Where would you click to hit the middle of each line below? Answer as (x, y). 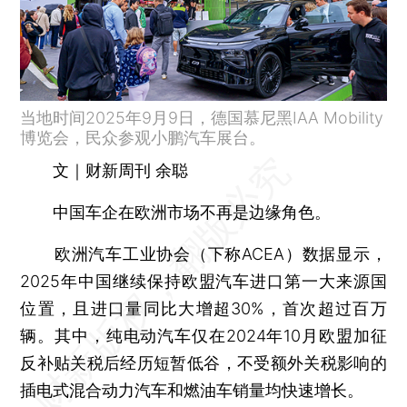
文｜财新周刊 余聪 (121, 170)
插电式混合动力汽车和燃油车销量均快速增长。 (192, 390)
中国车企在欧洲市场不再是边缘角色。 (176, 212)
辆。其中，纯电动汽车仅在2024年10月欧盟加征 (203, 335)
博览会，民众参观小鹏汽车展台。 (143, 137)
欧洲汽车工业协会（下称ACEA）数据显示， (203, 253)
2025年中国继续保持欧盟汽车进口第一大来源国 (203, 281)
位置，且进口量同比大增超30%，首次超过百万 (203, 308)
